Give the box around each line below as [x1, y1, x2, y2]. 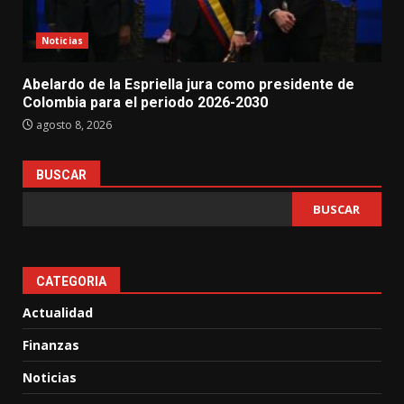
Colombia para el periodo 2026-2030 [23, 94, 268, 112]
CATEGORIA [36, 274, 106, 289]
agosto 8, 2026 [33, 117, 112, 133]
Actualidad [23, 304, 93, 322]
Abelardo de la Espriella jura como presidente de [23, 76, 354, 94]
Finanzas [23, 336, 79, 354]
